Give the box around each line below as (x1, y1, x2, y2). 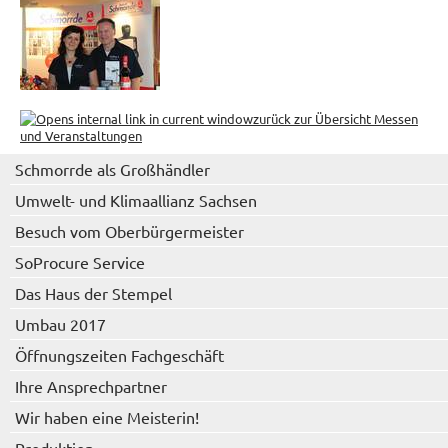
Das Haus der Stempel (15, 283, 172, 303)
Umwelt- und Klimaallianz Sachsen (15, 190, 257, 210)
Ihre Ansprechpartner (15, 376, 167, 396)
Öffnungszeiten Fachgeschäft (15, 345, 224, 365)
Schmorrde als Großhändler (15, 159, 210, 179)
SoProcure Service (15, 252, 145, 272)
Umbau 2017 (15, 314, 106, 334)
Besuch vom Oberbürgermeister (15, 221, 244, 241)
